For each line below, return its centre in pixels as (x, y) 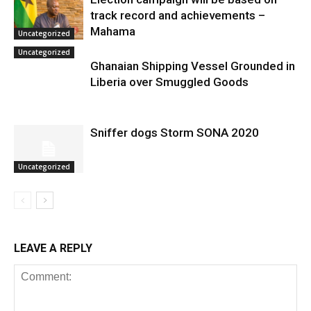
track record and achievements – (178, 15)
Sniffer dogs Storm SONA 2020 (175, 133)
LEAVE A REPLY (53, 248)
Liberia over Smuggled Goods (169, 82)
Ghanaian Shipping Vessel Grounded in (193, 66)
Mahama (113, 31)
